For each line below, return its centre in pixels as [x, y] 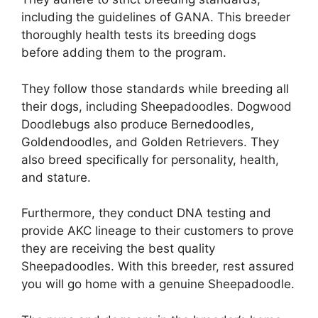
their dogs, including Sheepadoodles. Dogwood [157, 106]
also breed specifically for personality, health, [150, 159]
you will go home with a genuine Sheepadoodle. [158, 284]
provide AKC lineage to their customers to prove [158, 231]
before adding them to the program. [124, 53]
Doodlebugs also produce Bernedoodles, [138, 124]
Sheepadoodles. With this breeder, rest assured [158, 267]
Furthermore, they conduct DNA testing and [146, 213]
